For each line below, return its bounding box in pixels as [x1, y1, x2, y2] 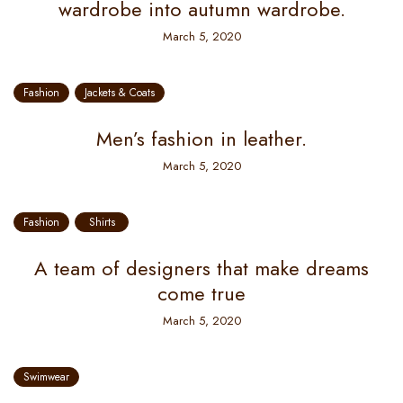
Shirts [88, 214, 115, 230]
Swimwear [23, 369, 69, 385]
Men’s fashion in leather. [96, 124, 307, 153]
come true [157, 279, 246, 308]
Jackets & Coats [85, 85, 155, 101]
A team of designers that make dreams [34, 254, 369, 282]
